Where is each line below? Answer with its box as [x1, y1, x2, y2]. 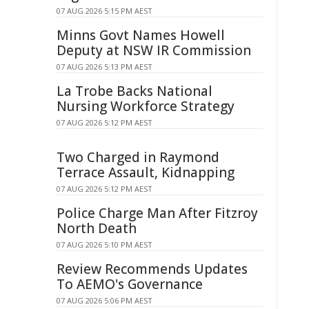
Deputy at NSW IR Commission [57, 41, 251, 59]
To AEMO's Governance [57, 275, 203, 293]
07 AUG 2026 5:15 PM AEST [57, 6, 152, 16]
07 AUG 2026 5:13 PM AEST [57, 61, 152, 72]
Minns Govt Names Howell [57, 26, 225, 44]
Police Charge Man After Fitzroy [57, 204, 258, 222]
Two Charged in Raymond [57, 148, 219, 166]
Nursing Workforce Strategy [57, 97, 235, 115]
